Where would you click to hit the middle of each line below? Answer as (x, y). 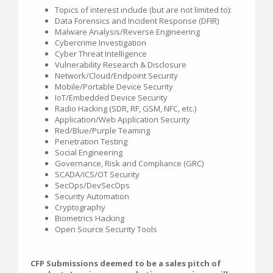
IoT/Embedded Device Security (111, 97)
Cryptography (80, 207)
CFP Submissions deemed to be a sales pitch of (126, 263)
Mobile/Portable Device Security (114, 86)
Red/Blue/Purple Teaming (102, 130)
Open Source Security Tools (106, 229)
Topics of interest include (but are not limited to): (144, 9)
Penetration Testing (91, 141)
